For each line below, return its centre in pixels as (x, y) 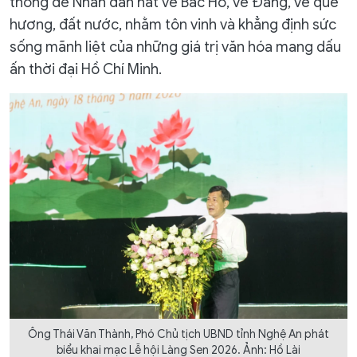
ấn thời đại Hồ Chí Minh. (86, 70)
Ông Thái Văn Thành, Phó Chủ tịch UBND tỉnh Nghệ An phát (178, 335)
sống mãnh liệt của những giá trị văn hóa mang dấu (175, 47)
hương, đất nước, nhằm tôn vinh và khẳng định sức (173, 25)
